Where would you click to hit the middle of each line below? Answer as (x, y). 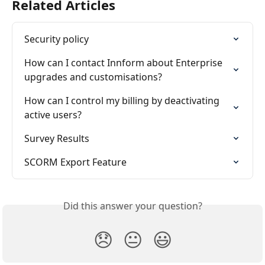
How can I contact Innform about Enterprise (125, 63)
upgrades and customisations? (93, 77)
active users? (53, 115)
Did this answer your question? (132, 206)
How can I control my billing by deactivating (123, 101)
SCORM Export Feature (75, 162)
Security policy (56, 39)
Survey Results (57, 139)
